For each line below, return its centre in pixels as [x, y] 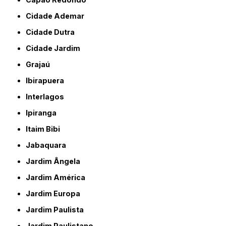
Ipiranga [42, 113]
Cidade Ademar [58, 16]
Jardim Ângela [55, 161]
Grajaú [41, 65]
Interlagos [46, 97]
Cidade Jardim [56, 48]
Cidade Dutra [53, 32]
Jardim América [58, 178]
